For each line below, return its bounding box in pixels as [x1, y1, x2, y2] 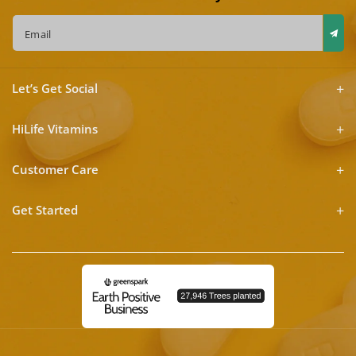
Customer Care [12, 161, 99, 177]
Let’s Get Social [12, 79, 98, 96]
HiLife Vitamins [12, 120, 98, 137]
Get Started [12, 201, 78, 218]
